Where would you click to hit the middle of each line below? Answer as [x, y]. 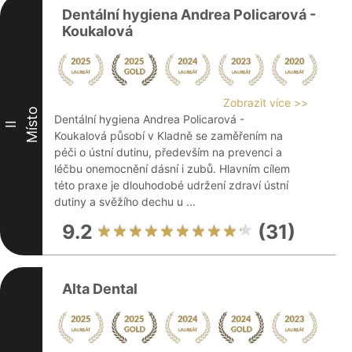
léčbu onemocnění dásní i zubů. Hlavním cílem [172, 169]
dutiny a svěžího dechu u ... [125, 202]
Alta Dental [100, 289]
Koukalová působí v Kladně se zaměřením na [169, 136]
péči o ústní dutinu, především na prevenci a [168, 152]
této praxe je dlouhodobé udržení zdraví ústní [171, 185]
